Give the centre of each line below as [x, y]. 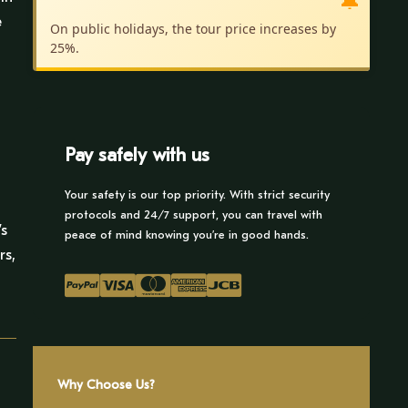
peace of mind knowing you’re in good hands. [187, 235]
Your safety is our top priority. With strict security [197, 194]
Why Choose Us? [106, 385]
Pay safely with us [137, 155]
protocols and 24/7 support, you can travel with [194, 214]
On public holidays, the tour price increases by [193, 29]
